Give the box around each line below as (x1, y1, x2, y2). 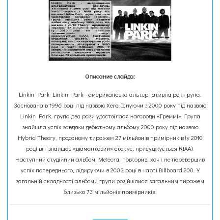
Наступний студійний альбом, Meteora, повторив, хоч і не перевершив (15, 155, 205, 163)
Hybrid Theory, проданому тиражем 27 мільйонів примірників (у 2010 (17, 134, 203, 141)
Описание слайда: (85, 72, 135, 80)
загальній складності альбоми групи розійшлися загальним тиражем (16, 177, 204, 185)
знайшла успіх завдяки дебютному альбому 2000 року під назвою (22, 123, 198, 131)
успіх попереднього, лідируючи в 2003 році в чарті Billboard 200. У (20, 166, 200, 174)
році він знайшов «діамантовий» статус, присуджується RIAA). (26, 144, 194, 152)
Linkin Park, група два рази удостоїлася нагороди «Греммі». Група (20, 112, 200, 120)
